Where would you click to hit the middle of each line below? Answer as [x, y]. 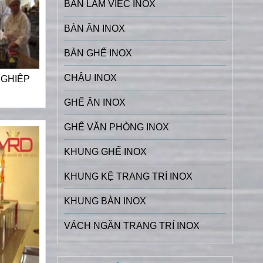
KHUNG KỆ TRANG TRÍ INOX [128, 176]
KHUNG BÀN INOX [105, 201]
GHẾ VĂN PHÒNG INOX [116, 127]
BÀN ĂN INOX [94, 28]
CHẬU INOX [90, 77]
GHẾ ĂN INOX [95, 102]
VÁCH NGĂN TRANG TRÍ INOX [131, 225]
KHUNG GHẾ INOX [105, 151]
